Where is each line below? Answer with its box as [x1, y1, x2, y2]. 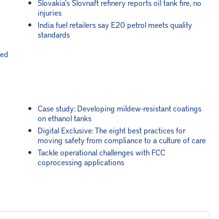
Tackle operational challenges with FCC [37, 147, 165, 157]
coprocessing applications [37, 156, 124, 167]
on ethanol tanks [37, 112, 91, 123]
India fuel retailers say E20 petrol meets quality [37, 19, 192, 30]
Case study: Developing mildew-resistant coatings [37, 103, 201, 113]
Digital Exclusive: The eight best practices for [37, 125, 186, 135]
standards [37, 29, 70, 40]
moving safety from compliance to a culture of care [37, 134, 206, 145]
